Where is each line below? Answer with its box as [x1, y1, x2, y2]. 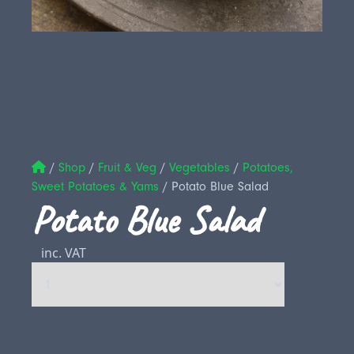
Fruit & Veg [98, 160, 156, 175]
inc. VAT [41, 244, 86, 262]
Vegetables [169, 160, 230, 175]
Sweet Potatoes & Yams [32, 179, 159, 194]
